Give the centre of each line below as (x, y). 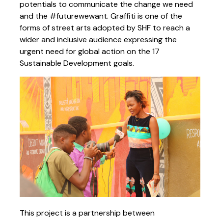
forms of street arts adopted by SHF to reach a (105, 28)
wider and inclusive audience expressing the (98, 40)
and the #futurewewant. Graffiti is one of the (101, 16)
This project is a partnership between (87, 213)
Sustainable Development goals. (77, 63)
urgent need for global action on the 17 (90, 52)
